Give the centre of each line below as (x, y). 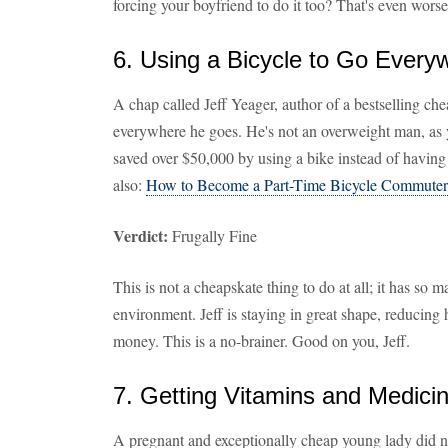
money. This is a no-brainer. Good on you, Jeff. (261, 340)
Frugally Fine (212, 235)
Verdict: (140, 235)
